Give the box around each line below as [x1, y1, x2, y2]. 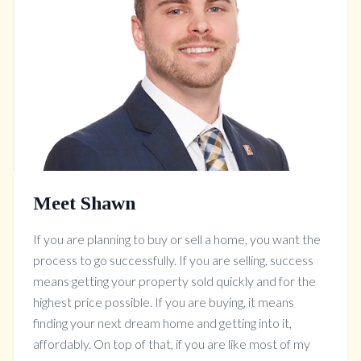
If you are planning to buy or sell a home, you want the [33, 230, 321, 247]
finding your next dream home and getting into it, [33, 314, 292, 330]
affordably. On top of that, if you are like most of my [33, 335, 310, 351]
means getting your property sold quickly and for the [33, 272, 316, 288]
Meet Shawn [33, 192, 135, 214]
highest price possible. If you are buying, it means [33, 293, 294, 309]
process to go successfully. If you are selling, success [33, 251, 313, 268]
